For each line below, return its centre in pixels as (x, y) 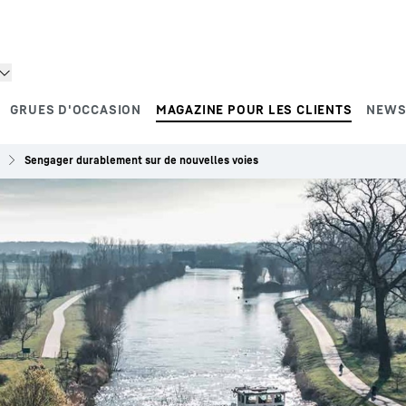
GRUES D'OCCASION (76, 109)
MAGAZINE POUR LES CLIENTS (254, 109)
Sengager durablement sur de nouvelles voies (141, 160)
